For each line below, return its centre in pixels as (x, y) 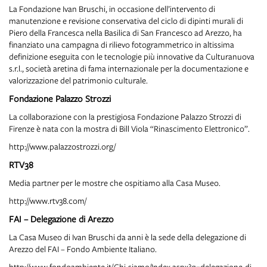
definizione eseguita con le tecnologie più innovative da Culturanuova (132, 56)
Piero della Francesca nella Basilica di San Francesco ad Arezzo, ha (125, 32)
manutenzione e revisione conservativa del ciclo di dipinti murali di (126, 21)
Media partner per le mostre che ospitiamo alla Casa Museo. (115, 183)
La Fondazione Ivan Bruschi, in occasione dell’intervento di (112, 9)
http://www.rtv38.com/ (48, 201)
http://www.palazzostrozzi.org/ (62, 146)
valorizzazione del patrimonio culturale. (78, 80)
